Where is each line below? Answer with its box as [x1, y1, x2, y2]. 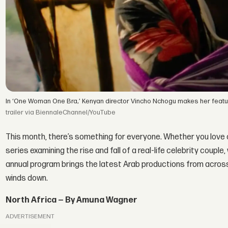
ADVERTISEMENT [6, 213, 55, 221]
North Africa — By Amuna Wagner [6, 195, 138, 205]
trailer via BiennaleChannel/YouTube [6, 108, 116, 117]
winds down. [6, 173, 48, 183]
